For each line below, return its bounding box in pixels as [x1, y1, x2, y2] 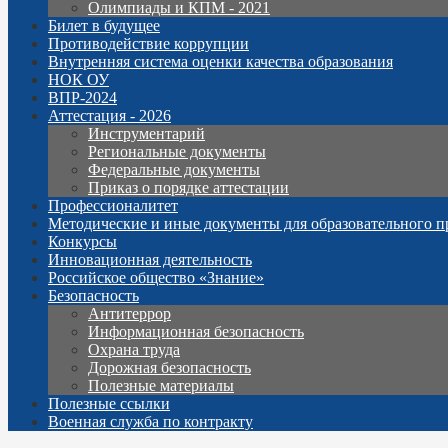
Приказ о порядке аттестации [88, 179, 289, 197]
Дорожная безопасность [88, 359, 251, 377]
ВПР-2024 [48, 89, 117, 107]
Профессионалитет [48, 197, 178, 215]
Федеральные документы [88, 161, 260, 179]
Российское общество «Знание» [48, 269, 264, 287]
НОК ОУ [48, 71, 109, 89]
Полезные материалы [88, 377, 234, 395]
